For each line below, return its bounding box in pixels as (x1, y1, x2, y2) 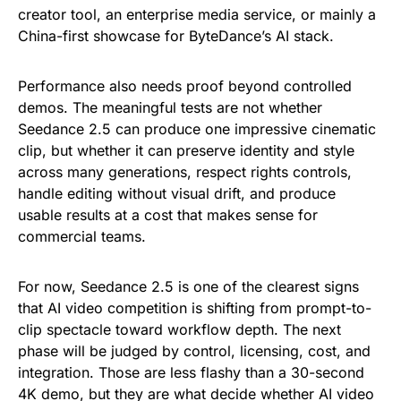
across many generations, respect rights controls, (18, 163, 352, 182)
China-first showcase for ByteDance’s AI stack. (18, 27, 334, 46)
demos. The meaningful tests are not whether (18, 98, 322, 117)
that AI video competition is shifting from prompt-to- (18, 299, 371, 318)
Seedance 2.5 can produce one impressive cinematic (18, 120, 376, 139)
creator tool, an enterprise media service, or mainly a (18, 5, 376, 24)
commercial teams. (18, 227, 146, 246)
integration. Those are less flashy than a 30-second (18, 363, 364, 382)
